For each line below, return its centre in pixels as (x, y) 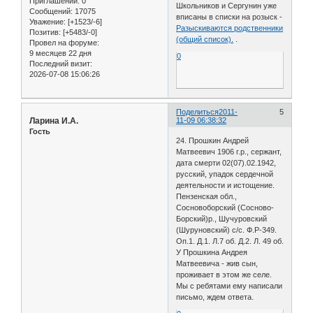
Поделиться (198, 111)
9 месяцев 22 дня (60, 53)
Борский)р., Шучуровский (222, 219)
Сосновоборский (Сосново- (225, 208)
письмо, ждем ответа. (215, 297)
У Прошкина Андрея (212, 253)
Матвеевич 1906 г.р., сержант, (229, 152)
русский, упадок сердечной (225, 174)
